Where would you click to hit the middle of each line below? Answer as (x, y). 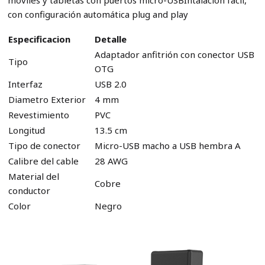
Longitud (26, 130)
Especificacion (39, 39)
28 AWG (111, 161)
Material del (33, 177)
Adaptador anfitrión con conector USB (174, 55)
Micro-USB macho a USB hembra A (167, 146)
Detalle (110, 39)
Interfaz (25, 84)
